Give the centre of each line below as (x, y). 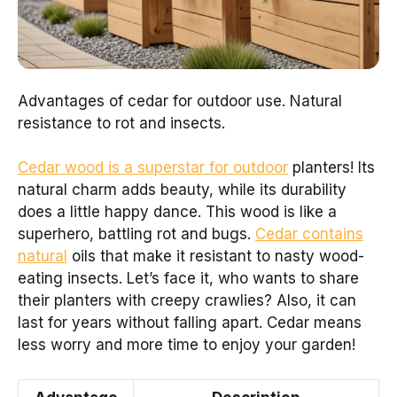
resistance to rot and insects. (121, 123)
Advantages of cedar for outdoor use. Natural (180, 101)
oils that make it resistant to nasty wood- (216, 257)
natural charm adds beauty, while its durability (182, 190)
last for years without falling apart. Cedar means (190, 323)
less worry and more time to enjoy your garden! (187, 345)
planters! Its (331, 168)
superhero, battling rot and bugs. (136, 234)
